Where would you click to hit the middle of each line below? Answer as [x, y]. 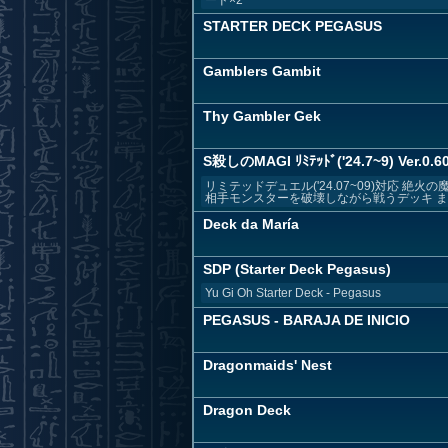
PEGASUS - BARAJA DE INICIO [306, 320]
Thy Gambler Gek [262, 116]
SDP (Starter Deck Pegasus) [297, 269]
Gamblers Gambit [262, 71]
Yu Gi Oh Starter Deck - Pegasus [293, 293]
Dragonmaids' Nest [267, 365]
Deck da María [251, 224]
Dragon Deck [247, 410]
